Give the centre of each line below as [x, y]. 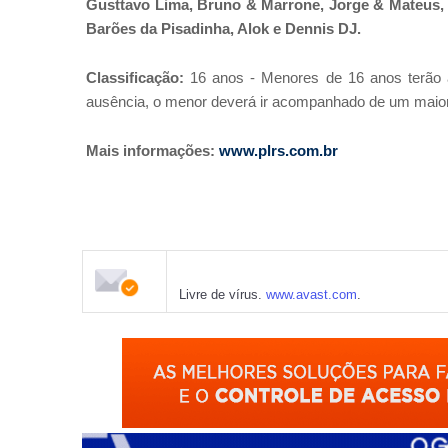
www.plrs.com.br [278, 151]
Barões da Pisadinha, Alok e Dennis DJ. [225, 29]
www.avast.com [311, 295]
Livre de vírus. [222, 295]
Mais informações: [152, 151]
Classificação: [135, 78]
